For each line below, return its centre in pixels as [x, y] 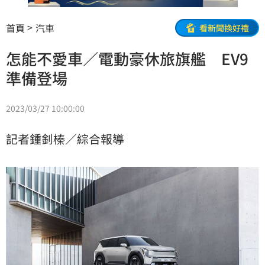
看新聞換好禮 [224, 28]
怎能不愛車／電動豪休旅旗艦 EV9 [127, 59]
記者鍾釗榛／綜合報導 [65, 139]
